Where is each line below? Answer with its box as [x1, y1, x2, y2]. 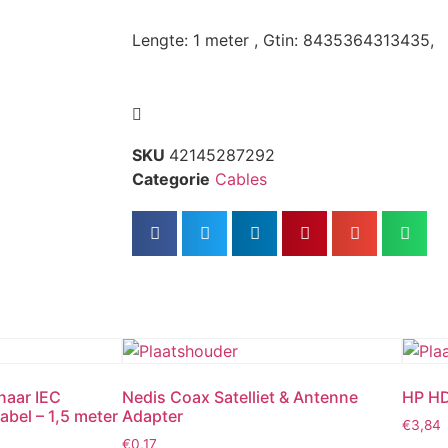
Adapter [122, 405, 183, 426]
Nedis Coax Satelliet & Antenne [122, 386, 358, 407]
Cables [215, 168, 267, 189]
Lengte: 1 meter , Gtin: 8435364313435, [132, 30, 434, 51]
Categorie [132, 168, 210, 189]
